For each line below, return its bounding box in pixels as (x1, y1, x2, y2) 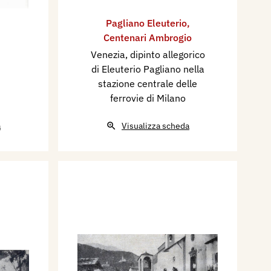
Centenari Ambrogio (103, 31, 192, 44)
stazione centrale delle (98, 77, 197, 90)
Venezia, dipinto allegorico (90, 48, 205, 60)
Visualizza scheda (122, 120, 189, 131)
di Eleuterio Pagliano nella (91, 63, 204, 75)
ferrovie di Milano (109, 92, 186, 104)
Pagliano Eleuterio (105, 17, 187, 29)
